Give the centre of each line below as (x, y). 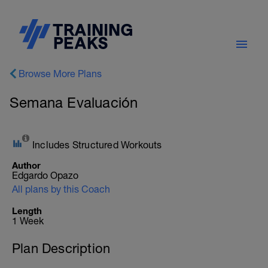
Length (27, 211)
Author (26, 165)
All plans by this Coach (61, 189)
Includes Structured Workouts (97, 145)
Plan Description (61, 248)
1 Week (28, 221)
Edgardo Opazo (45, 175)
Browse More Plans (60, 74)
